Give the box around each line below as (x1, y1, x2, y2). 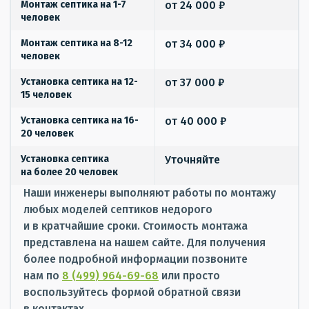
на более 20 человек (21, 166, 118, 178)
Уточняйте (165, 152, 220, 166)
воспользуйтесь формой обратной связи (23, 285, 241, 299)
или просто (159, 268, 220, 282)
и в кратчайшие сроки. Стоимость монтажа (23, 219, 248, 232)
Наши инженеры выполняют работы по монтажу (23, 186, 276, 199)
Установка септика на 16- (21, 114, 139, 126)
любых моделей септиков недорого (23, 202, 212, 216)
